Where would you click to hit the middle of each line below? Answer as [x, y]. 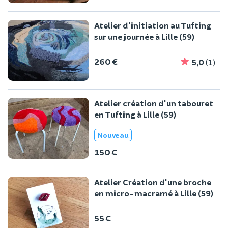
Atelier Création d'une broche [153, 182]
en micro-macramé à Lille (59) [154, 193]
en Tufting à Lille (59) [135, 115]
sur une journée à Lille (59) [144, 37]
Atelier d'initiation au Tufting [153, 25]
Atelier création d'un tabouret [154, 103]
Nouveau [113, 135]
